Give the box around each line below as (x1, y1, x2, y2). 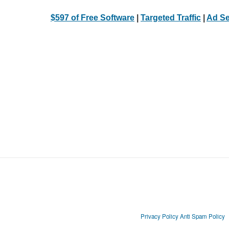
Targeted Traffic (141, 13, 201, 22)
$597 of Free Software (51, 13, 134, 22)
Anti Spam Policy (179, 212, 225, 221)
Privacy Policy (140, 212, 178, 221)
